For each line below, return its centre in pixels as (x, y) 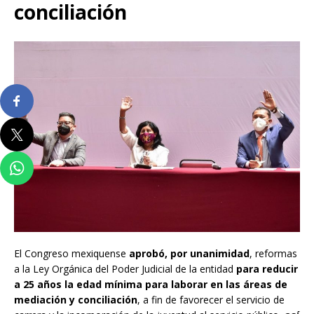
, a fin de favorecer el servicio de (211, 300)
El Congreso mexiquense (71, 254)
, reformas (273, 254)
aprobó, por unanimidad (189, 254)
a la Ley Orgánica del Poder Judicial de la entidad (125, 269)
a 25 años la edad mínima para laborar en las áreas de (151, 285)
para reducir (267, 269)
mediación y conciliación (76, 300)
